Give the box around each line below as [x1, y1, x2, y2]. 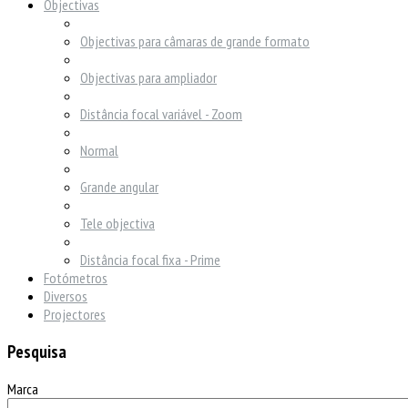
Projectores [44, 305, 106, 324]
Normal [80, 141, 118, 160]
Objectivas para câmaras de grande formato [80, 32, 310, 51]
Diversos [44, 287, 87, 306]
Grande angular [80, 178, 158, 197]
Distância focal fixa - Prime [80, 250, 220, 270]
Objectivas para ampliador [80, 68, 217, 87]
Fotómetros [44, 269, 107, 288]
